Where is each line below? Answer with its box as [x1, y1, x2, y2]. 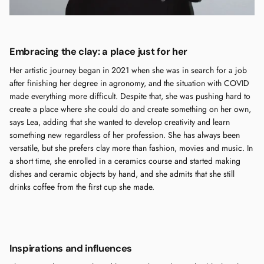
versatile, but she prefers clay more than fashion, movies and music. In [9, 142, 253, 154]
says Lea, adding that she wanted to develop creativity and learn [9, 116, 230, 128]
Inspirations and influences [9, 242, 133, 255]
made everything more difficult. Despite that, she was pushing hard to [9, 90, 250, 103]
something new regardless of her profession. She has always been [9, 129, 240, 141]
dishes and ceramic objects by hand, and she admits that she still [9, 168, 235, 180]
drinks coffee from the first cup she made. [9, 181, 154, 193]
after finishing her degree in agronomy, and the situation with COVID [9, 77, 249, 90]
